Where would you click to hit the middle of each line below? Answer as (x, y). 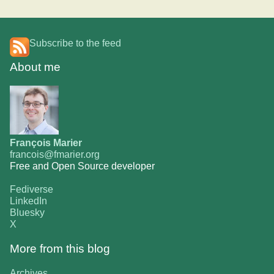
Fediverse (31, 190)
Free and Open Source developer (82, 166)
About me (35, 67)
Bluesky (27, 213)
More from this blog (60, 248)
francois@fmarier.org (55, 155)
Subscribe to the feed (75, 43)
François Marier (46, 143)
